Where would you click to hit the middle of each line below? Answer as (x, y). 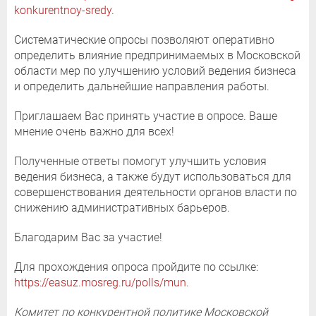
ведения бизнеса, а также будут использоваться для (153, 176)
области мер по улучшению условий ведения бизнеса (155, 71)
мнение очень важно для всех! (94, 131)
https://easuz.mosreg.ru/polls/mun (100, 282)
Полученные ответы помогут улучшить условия (140, 161)
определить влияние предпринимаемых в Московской (157, 55)
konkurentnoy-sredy (63, 10)
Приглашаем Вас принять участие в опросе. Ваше (146, 116)
